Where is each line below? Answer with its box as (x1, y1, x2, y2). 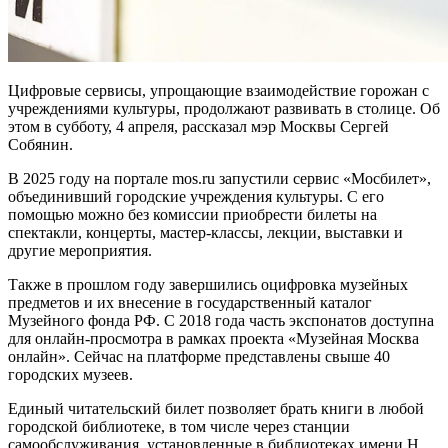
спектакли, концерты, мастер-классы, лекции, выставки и (8, 223, 403, 241)
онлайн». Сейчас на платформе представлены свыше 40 (8, 347, 390, 365)
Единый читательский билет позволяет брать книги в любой (8, 399, 424, 417)
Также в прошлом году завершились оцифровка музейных (8, 275, 408, 293)
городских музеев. (8, 365, 133, 383)
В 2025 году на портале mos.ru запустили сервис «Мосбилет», (8, 169, 431, 187)
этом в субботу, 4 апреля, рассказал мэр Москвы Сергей (8, 117, 389, 135)
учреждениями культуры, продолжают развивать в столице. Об (8, 99, 440, 117)
